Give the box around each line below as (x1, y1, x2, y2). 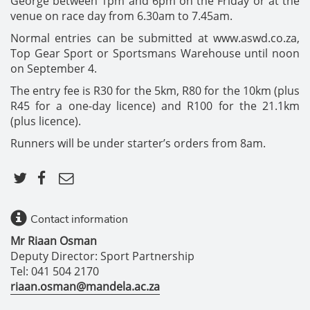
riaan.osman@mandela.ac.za (10, 278, 160, 294)
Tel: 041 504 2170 (10, 263, 99, 279)
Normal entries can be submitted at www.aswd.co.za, (10, 30, 300, 46)
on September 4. (10, 60, 97, 76)
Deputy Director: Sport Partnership (10, 248, 194, 264)
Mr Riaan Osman (10, 232, 97, 248)
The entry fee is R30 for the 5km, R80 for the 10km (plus (10, 82, 300, 98)
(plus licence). (10, 113, 81, 129)
